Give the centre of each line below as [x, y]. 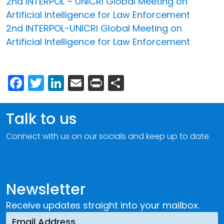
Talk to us [41, 119]
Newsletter [46, 189]
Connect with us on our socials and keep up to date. [108, 136]
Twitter [70, 81]
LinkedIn [95, 81]
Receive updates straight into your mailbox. [103, 205]
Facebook [62, 81]
